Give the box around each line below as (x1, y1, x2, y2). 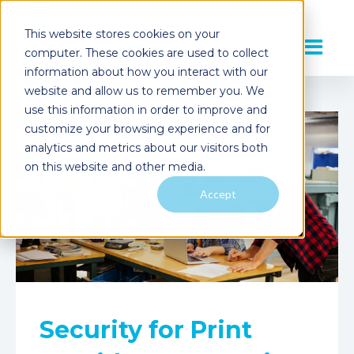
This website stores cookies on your (24, 26, 220, 41)
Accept (200, 186, 237, 201)
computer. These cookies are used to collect (24, 45, 269, 60)
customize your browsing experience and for (24, 121, 270, 136)
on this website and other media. (24, 159, 205, 174)
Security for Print (40, 315, 252, 345)
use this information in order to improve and (24, 102, 267, 117)
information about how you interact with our (24, 64, 268, 79)
